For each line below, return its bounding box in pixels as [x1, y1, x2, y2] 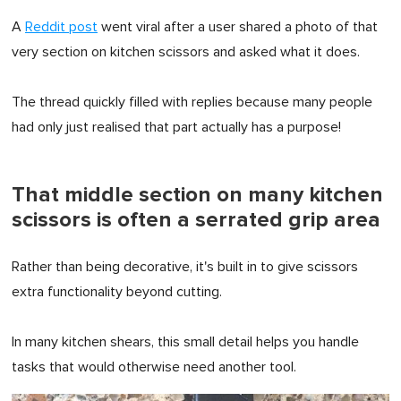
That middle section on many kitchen [12, 182, 383, 209]
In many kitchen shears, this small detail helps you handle [12, 335, 359, 350]
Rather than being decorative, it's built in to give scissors [12, 260, 358, 275]
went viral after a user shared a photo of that [98, 20, 378, 35]
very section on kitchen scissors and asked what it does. [12, 45, 360, 60]
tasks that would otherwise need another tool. [12, 360, 296, 375]
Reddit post [25, 20, 98, 35]
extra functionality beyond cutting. [12, 285, 222, 300]
